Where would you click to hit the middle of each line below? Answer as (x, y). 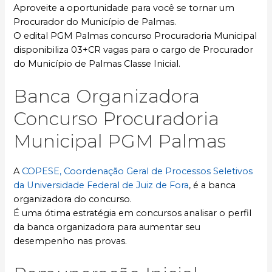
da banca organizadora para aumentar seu (107, 227)
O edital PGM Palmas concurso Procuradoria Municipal (135, 36)
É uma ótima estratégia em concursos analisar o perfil (133, 213)
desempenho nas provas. (70, 241)
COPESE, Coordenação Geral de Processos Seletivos (138, 172)
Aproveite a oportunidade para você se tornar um (124, 8)
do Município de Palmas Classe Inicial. (97, 63)
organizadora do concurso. (73, 199)
